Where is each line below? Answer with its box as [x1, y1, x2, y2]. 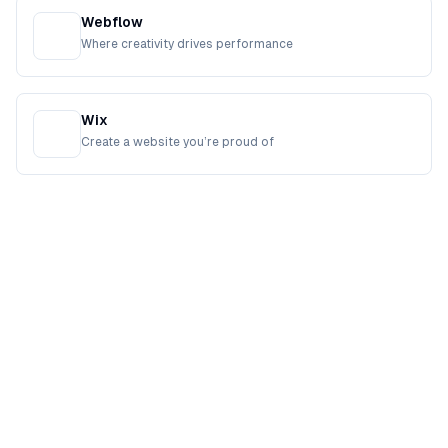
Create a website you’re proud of [81, 135, 274, 149]
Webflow [81, 14, 143, 30]
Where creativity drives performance [81, 37, 293, 51]
